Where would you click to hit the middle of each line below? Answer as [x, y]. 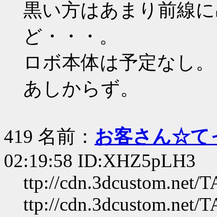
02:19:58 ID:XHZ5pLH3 [100, 161]
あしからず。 [81, 88]
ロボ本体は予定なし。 [119, 62]
